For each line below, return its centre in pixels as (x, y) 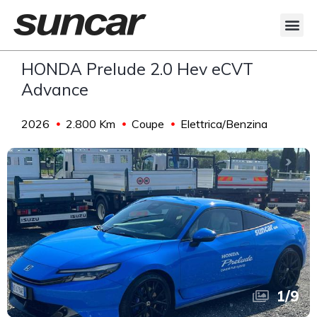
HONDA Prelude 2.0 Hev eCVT (137, 69)
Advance (55, 89)
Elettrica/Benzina (224, 123)
